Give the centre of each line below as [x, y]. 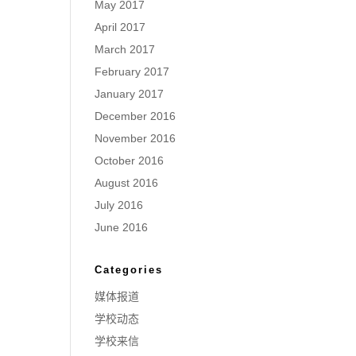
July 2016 [119, 205]
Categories [129, 270]
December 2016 [135, 116]
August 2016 [127, 183]
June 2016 [122, 227]
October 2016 [130, 161]
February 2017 [132, 72]
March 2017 [125, 49]
